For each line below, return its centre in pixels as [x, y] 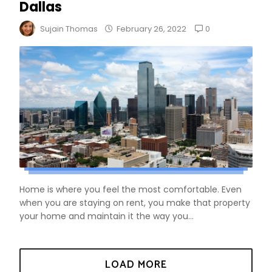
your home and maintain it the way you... [107, 216]
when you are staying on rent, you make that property [135, 203]
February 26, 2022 [151, 29]
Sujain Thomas [69, 29]
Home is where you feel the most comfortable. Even [131, 190]
